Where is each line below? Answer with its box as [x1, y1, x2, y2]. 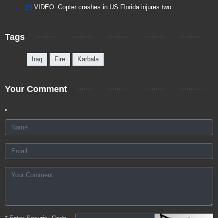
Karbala [77, 55, 99, 63]
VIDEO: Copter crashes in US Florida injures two [34, 3, 171, 11]
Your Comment [5, 84, 67, 94]
